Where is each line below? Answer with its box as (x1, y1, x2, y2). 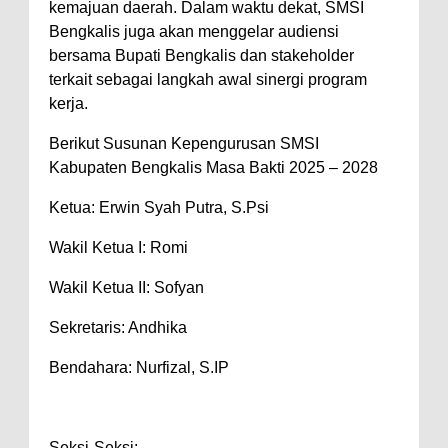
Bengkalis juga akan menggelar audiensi (49, 22, 339, 40)
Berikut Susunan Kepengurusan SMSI (49, 134, 319, 152)
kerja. (49, 94, 88, 112)
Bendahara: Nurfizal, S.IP (49, 358, 229, 376)
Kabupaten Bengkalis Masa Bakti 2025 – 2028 (49, 158, 378, 176)
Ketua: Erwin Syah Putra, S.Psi (49, 198, 273, 216)
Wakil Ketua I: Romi (49, 238, 192, 256)
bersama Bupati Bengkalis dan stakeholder (49, 46, 354, 64)
